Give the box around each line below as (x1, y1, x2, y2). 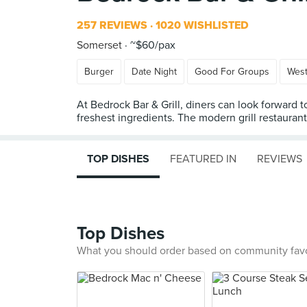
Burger (84, 66, 114, 77)
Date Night (132, 66, 177, 77)
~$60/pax (127, 38, 175, 52)
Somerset (77, 38, 122, 52)
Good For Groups (195, 66, 269, 77)
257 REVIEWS (77, 19, 147, 32)
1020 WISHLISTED (153, 19, 249, 32)
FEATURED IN (170, 152, 236, 166)
